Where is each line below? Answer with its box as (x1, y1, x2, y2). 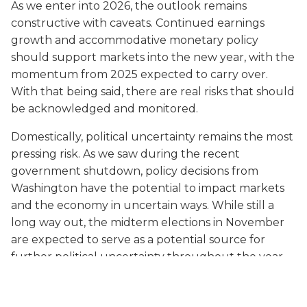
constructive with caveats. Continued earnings (11, 16, 265, 29)
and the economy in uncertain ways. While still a (11, 198, 274, 212)
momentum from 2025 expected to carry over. (11, 67, 268, 81)
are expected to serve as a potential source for (11, 232, 265, 246)
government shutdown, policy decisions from (11, 164, 258, 177)
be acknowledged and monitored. (11, 101, 201, 115)
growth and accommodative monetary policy (11, 33, 258, 47)
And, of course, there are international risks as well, (11, 267, 287, 280)
